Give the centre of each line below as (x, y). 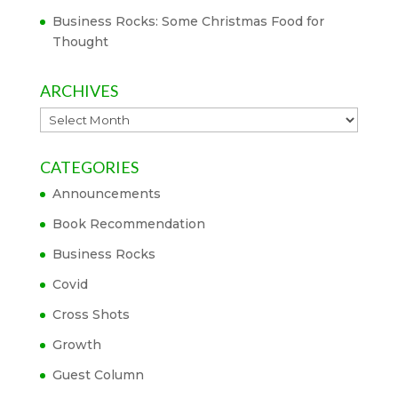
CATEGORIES (89, 167)
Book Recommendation (128, 224)
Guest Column (98, 375)
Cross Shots (91, 314)
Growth (76, 345)
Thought (80, 42)
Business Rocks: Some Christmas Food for (188, 21)
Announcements (106, 194)
